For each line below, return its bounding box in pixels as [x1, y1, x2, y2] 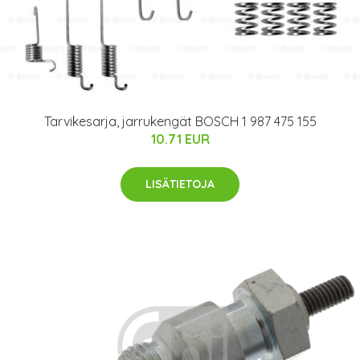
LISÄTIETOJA [145, 176, 215, 191]
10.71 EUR [150, 130, 210, 147]
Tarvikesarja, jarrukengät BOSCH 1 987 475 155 [43, 112, 317, 129]
